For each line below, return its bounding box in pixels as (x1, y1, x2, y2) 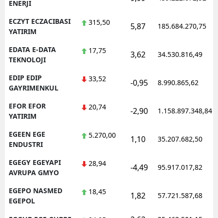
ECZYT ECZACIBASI (9, 16, 71, 26)
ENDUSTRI (9, 139, 43, 149)
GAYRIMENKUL (9, 83, 58, 92)
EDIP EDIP (9, 73, 42, 82)
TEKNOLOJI (9, 54, 46, 64)
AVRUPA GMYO (9, 167, 59, 177)
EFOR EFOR (9, 101, 46, 110)
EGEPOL (9, 196, 35, 205)
